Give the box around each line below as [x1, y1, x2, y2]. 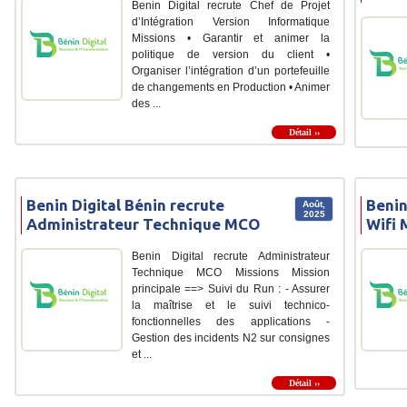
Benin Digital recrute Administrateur [132, 249, 330, 263]
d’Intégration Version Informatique [132, 15, 330, 28]
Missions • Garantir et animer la [132, 31, 330, 45]
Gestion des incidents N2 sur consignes [132, 331, 330, 344]
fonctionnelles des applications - [132, 314, 330, 328]
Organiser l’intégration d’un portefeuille [132, 64, 330, 77]
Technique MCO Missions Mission [132, 265, 330, 279]
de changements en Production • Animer [132, 80, 330, 94]
